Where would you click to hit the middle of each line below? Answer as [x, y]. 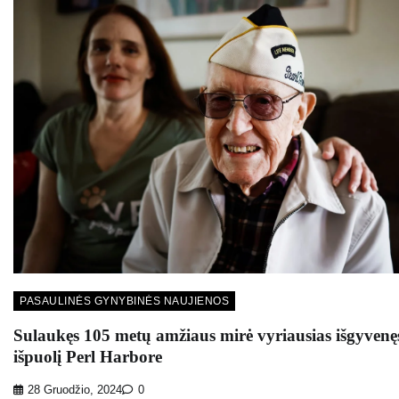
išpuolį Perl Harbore [88, 356]
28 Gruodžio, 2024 [75, 390]
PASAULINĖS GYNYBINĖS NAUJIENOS [124, 301]
